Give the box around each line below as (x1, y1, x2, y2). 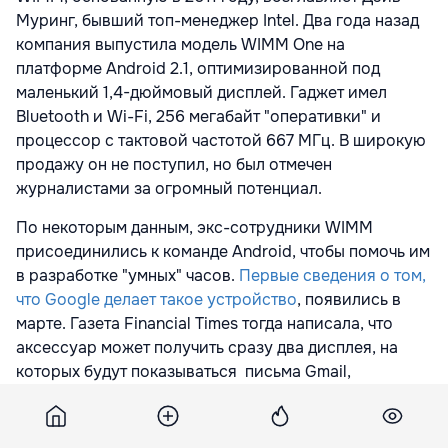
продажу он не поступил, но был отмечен (16, 153, 332, 175)
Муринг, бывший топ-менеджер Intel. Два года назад (16, 9, 419, 31)
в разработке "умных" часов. (16, 264, 239, 286)
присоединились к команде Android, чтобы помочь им (16, 240, 430, 262)
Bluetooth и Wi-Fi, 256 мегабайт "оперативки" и (16, 105, 381, 127)
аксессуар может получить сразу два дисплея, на (16, 336, 398, 358)
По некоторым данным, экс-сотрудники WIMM (16, 216, 373, 238)
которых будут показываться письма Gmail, (16, 360, 351, 382)
